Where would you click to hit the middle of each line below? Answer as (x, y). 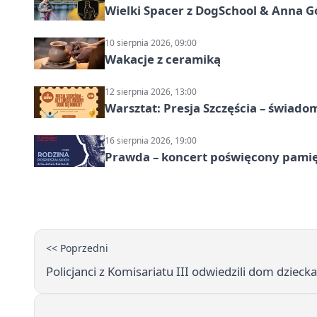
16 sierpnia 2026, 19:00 (151, 140)
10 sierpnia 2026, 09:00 (151, 42)
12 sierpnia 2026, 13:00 (151, 91)
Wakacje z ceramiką (163, 59)
